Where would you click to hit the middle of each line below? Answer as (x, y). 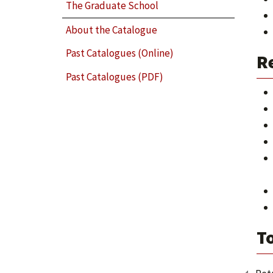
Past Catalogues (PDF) (115, 76)
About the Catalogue (112, 30)
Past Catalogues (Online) (120, 53)
